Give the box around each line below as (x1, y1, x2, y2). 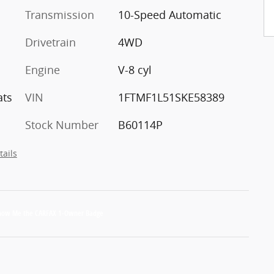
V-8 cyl (117, 62, 152, 77)
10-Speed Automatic (117, 7, 221, 22)
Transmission (25, 7, 94, 22)
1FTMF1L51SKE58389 (117, 89, 224, 105)
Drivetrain (25, 34, 76, 50)
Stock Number (25, 117, 98, 132)
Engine (25, 62, 60, 77)
